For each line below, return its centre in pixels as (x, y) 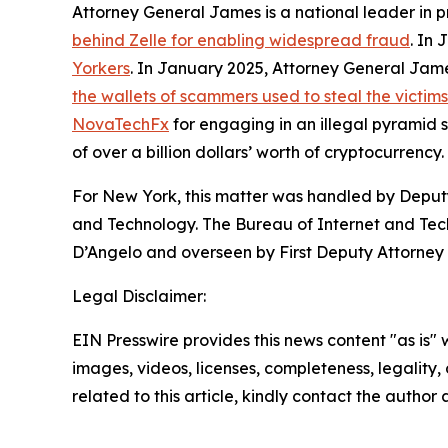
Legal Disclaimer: (139, 295)
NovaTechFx (120, 123)
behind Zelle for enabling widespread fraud (241, 39)
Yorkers (101, 67)
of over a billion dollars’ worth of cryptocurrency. (258, 151)
